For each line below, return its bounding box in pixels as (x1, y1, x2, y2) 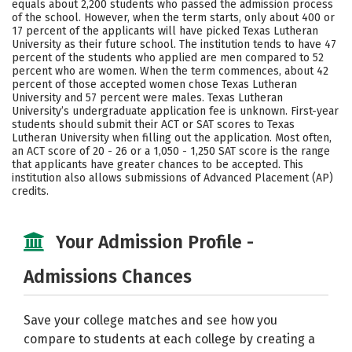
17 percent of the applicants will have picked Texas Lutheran (12, 24, 318, 38)
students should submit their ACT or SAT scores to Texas (12, 118, 295, 131)
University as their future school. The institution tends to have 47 (12, 38, 336, 51)
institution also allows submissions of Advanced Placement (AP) (12, 171, 333, 185)
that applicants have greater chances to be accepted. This (12, 158, 303, 171)
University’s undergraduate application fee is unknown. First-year (12, 104, 339, 118)
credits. (12, 185, 49, 198)
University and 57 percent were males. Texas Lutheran (12, 91, 283, 104)
